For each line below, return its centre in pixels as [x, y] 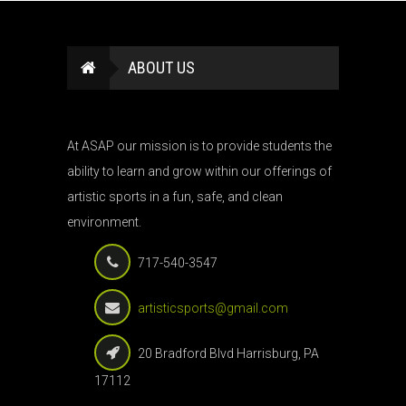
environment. [104, 222]
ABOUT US [161, 68]
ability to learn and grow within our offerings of [199, 171]
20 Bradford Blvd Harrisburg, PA [228, 353]
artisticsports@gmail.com [213, 308]
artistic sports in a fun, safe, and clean [175, 197]
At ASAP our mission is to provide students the [199, 146]
